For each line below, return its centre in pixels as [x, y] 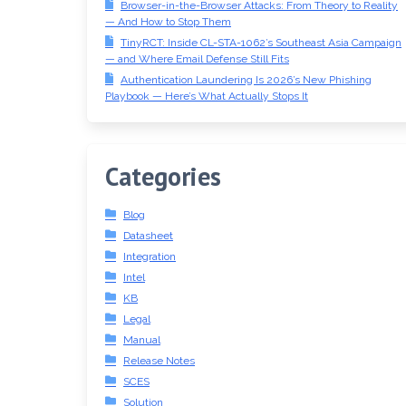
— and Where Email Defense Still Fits [197, 59]
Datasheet [148, 236]
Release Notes [159, 361]
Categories [163, 176]
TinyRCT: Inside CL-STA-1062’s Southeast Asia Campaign [261, 43]
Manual [142, 340]
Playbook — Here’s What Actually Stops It [207, 96]
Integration [150, 256]
